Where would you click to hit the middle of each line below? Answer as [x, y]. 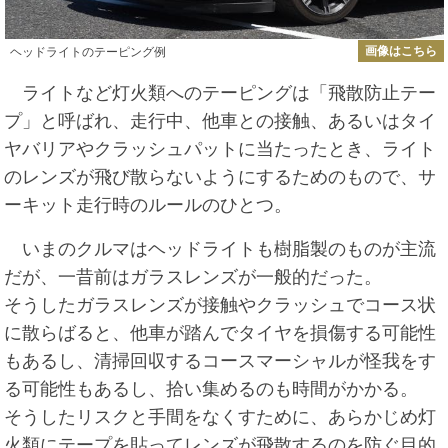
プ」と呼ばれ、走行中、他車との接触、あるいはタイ [220, 120]
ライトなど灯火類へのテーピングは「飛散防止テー [220, 92]
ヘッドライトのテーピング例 [87, 52]
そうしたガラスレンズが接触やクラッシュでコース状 [220, 304]
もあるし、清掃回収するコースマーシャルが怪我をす [220, 360]
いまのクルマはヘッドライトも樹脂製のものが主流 [220, 248]
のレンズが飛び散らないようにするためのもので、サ [220, 176]
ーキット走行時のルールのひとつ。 [148, 204]
